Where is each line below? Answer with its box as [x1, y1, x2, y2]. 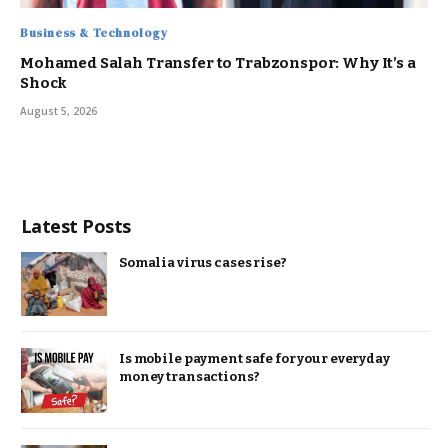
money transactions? [119, 369, 260, 385]
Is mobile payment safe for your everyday [119, 351, 390, 367]
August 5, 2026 [20, 103, 97, 118]
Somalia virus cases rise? [119, 254, 287, 270]
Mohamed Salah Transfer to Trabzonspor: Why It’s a [20, 53, 416, 72]
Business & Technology [20, 24, 168, 41]
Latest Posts [21, 213, 131, 238]
